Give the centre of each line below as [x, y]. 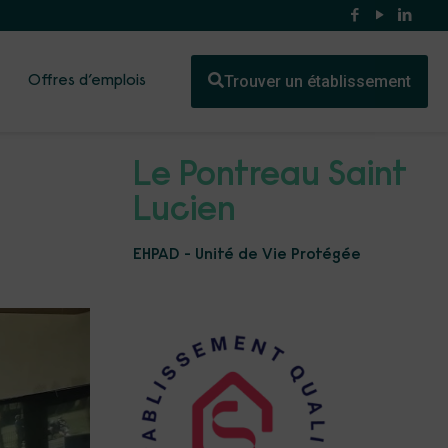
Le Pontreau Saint [270, 176]
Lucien [184, 211]
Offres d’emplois [87, 81]
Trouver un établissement [317, 81]
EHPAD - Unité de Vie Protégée [247, 255]
